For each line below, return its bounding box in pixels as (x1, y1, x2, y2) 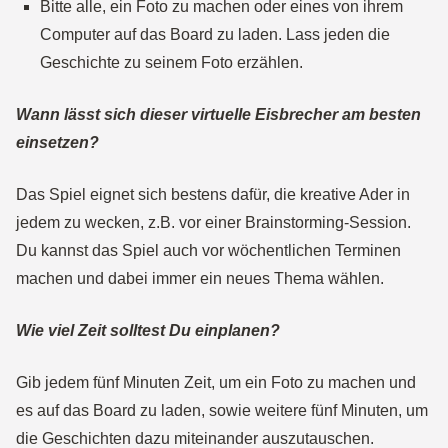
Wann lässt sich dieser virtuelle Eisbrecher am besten (16, 106, 421, 123)
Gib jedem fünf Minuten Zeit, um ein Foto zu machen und (16, 374, 416, 391)
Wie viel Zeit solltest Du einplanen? (16, 322, 280, 339)
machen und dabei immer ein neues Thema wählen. (16, 270, 384, 287)
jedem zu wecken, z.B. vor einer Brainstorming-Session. (16, 214, 411, 231)
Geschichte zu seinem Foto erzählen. (40, 54, 303, 71)
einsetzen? (16, 134, 99, 151)
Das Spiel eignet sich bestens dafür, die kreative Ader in (16, 186, 410, 203)
